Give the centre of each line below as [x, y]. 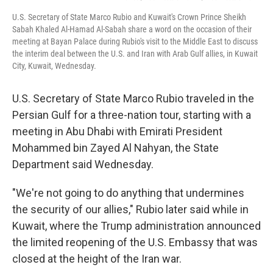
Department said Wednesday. [83, 165]
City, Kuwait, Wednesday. [54, 66]
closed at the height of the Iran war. [97, 259]
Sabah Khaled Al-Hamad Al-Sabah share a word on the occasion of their [132, 30]
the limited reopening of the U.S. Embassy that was [135, 243]
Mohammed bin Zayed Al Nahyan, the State [115, 148]
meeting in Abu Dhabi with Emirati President [117, 132]
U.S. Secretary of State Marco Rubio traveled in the [133, 99]
